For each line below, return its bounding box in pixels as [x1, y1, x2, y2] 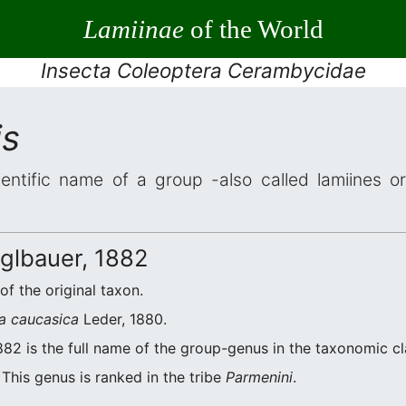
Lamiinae [82, 14, 184, 43]
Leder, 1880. [79, 310, 167, 328]
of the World [183, 14, 324, 43]
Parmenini [226, 368, 293, 386]
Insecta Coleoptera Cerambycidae [40, 58, 366, 82]
